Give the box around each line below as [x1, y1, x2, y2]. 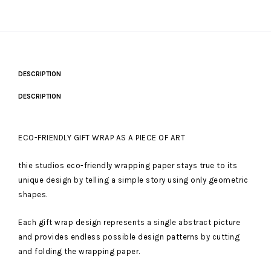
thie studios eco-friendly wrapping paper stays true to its [18, 161, 237, 171]
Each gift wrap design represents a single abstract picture [18, 218, 240, 227]
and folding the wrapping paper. [18, 247, 140, 256]
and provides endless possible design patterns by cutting [18, 232, 240, 242]
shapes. [18, 190, 48, 200]
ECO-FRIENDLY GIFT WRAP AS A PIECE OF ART [18, 133, 185, 143]
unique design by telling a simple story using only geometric [18, 175, 248, 185]
